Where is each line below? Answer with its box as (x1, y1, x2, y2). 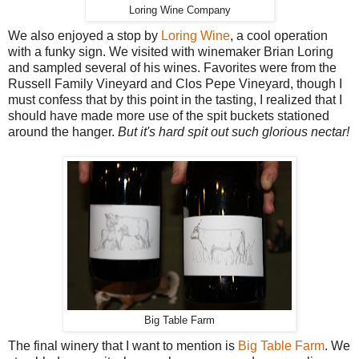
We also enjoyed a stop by (8, 28, 161, 42)
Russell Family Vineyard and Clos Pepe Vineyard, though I (8, 76, 342, 91)
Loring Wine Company (128, 4, 231, 16)
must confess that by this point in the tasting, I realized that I (8, 92, 342, 107)
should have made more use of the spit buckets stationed (8, 108, 329, 123)
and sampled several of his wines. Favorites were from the (8, 60, 337, 75)
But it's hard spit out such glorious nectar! (118, 124, 349, 139)
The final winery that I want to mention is (8, 338, 238, 353)
